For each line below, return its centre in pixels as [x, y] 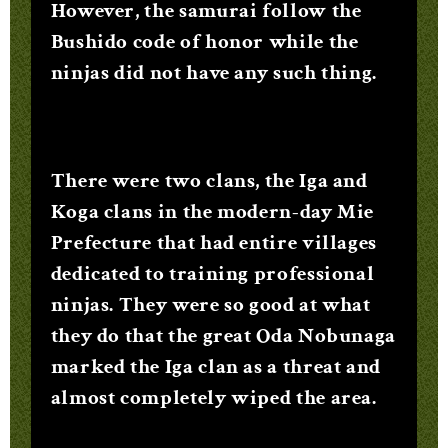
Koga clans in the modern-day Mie [212, 212]
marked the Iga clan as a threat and [216, 367]
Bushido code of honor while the [204, 41]
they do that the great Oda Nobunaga [223, 336]
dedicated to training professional [212, 274]
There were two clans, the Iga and [209, 181]
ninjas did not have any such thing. [214, 72]
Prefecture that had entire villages [214, 243]
